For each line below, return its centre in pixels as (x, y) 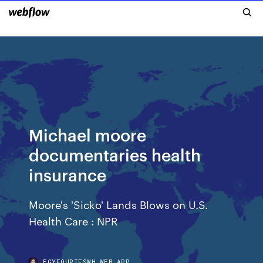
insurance (68, 174)
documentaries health (115, 154)
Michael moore (88, 134)
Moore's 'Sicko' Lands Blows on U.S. (119, 204)
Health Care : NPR (74, 220)
